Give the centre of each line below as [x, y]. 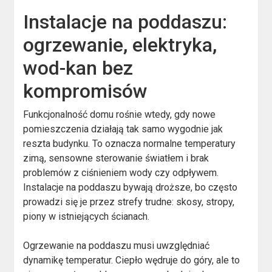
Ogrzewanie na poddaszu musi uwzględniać [117, 245]
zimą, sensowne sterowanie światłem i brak [116, 158]
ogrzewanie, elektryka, [120, 45]
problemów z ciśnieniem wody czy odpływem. [121, 172]
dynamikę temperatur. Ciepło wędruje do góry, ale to [132, 260]
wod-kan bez [78, 68]
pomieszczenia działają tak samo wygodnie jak [123, 129]
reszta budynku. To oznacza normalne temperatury [130, 143]
